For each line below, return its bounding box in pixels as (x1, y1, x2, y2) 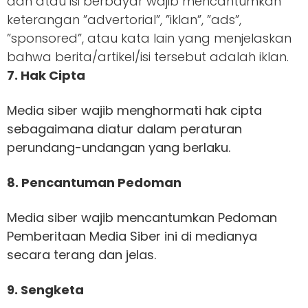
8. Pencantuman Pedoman (7, 174, 181, 191)
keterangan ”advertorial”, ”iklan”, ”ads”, (7, 11, 241, 28)
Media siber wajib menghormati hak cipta (7, 102, 262, 119)
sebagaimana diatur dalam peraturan (7, 120, 242, 137)
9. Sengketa (7, 281, 84, 298)
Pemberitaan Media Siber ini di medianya (7, 228, 257, 245)
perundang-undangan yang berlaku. (7, 139, 234, 156)
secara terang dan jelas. (7, 246, 159, 263)
